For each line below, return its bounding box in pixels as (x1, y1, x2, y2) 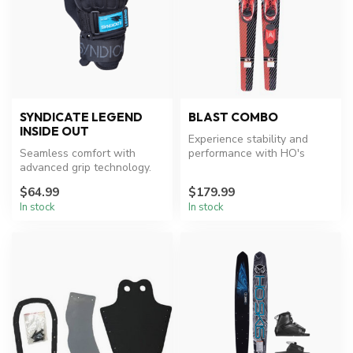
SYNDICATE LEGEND (20, 109, 143, 124)
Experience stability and (188, 131, 308, 147)
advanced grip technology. (20, 159, 151, 175)
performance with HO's (188, 145, 305, 161)
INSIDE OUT (20, 123, 89, 139)
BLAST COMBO (188, 109, 278, 124)
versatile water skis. (188, 159, 289, 175)
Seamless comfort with (20, 145, 136, 161)
